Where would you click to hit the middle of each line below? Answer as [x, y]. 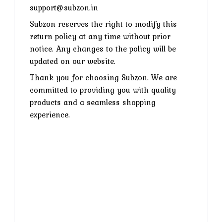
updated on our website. [73, 61]
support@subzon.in [64, 7]
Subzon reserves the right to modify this [103, 24]
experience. [50, 114]
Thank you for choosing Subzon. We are [103, 77]
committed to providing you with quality [103, 89]
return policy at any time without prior [100, 36]
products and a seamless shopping [93, 102]
